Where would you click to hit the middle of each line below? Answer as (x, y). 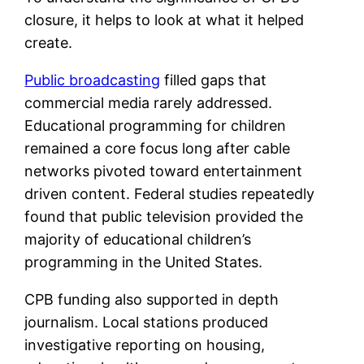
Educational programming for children (156, 126)
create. (49, 43)
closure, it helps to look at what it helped (165, 20)
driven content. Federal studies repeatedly (170, 194)
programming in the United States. (144, 262)
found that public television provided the (164, 217)
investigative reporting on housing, (145, 345)
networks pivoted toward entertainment (164, 171)
